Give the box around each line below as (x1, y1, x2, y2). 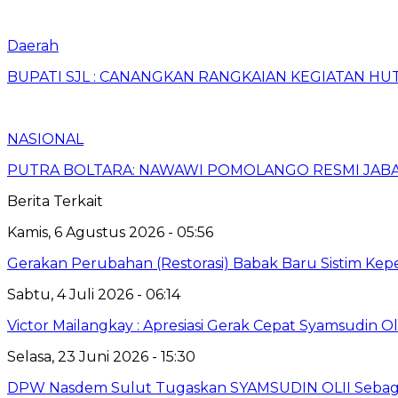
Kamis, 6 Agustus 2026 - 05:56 (7, 223, 213, 241)
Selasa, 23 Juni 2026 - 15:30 (7, 347, 195, 365)
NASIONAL (7, 130, 84, 147)
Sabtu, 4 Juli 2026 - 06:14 (7, 285, 180, 303)
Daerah (7, 36, 59, 54)
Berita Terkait (7, 192, 103, 210)
